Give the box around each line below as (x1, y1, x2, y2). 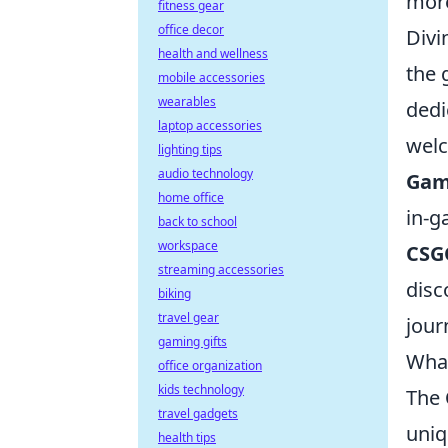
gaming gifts (158, 333, 227, 350)
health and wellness (158, 45, 268, 62)
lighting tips (158, 141, 222, 158)
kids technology (158, 381, 244, 398)
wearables (158, 93, 216, 110)
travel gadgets (158, 405, 238, 422)
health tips (158, 429, 216, 446)
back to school (158, 213, 237, 230)
